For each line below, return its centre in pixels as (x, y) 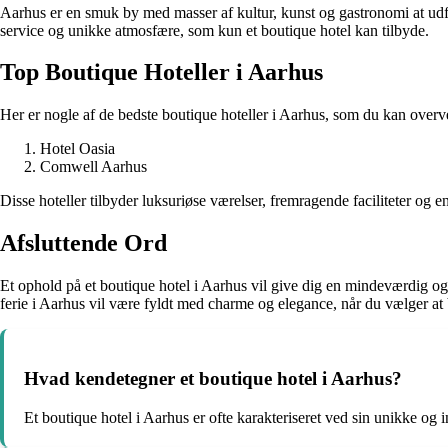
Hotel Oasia (77, 149)
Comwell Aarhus (93, 167)
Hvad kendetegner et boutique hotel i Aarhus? (213, 378)
